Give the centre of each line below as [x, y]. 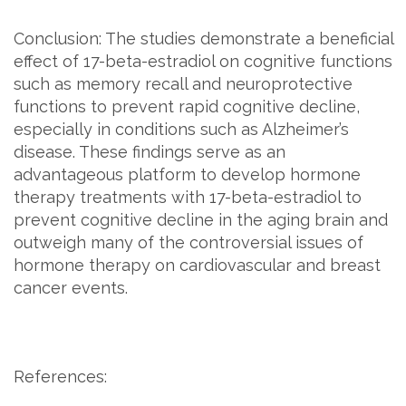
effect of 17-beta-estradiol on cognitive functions [203, 61]
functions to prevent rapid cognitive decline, [187, 106]
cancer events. [71, 288]
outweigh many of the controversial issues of [188, 242]
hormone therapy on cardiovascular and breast [197, 265]
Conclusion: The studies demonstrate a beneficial [203, 39]
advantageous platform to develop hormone [187, 174]
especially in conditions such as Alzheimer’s [181, 129]
